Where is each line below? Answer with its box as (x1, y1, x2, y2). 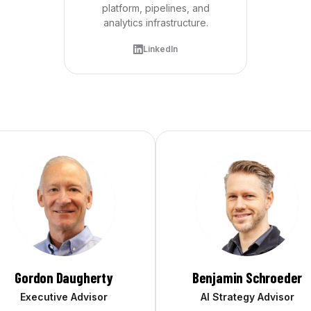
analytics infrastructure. (103, 17, 208, 28)
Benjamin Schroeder (192, 269, 303, 286)
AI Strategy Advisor (200, 291, 294, 303)
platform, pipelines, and (101, 2, 210, 14)
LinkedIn (143, 44, 178, 54)
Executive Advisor (20, 291, 108, 303)
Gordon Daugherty (15, 269, 113, 286)
